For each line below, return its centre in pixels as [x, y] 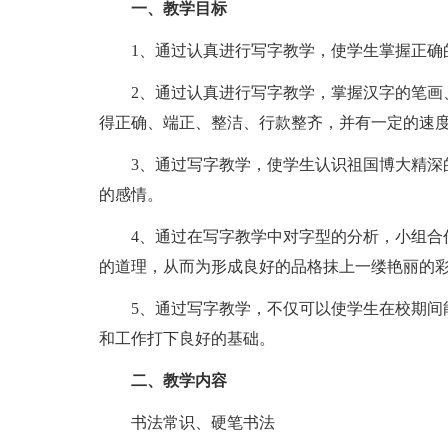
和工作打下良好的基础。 [186, 338]
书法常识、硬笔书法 [202, 422]
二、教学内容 [178, 380]
